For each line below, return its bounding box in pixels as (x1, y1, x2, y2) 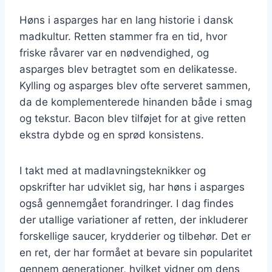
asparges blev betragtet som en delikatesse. (19, 63, 237, 75)
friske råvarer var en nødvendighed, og (19, 46, 209, 59)
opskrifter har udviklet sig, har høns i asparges (19, 180, 245, 193)
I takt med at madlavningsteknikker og (19, 164, 206, 177)
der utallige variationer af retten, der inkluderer (19, 213, 248, 226)
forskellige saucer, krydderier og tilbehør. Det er (19, 229, 251, 242)
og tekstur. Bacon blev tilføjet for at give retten (19, 112, 246, 124)
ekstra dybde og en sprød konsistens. (19, 128, 204, 141)
